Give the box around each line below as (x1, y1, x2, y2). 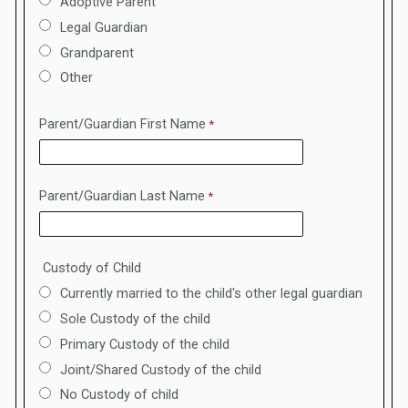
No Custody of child (60, 387, 178, 403)
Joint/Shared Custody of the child (60, 362, 261, 378)
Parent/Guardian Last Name (39, 188, 205, 204)
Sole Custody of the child (60, 311, 210, 328)
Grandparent (60, 45, 134, 61)
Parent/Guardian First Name (39, 116, 206, 132)
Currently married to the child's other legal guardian (60, 286, 362, 302)
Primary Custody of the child (60, 336, 229, 352)
